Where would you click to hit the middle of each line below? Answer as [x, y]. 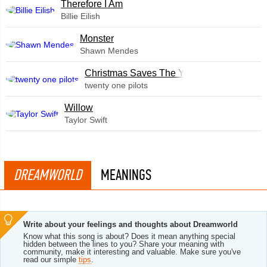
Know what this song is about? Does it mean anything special [129, 236]
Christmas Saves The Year [141, 73]
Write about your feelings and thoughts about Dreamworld [131, 224]
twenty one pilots [116, 85]
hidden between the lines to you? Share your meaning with [124, 244]
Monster [97, 38]
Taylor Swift [86, 120]
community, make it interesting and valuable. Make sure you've [132, 252]
